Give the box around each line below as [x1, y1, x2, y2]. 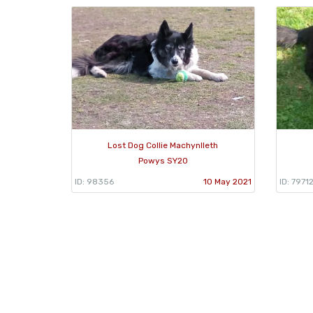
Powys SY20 [138, 155, 188, 166]
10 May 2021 [203, 176, 252, 187]
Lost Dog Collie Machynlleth [108, 140, 219, 150]
